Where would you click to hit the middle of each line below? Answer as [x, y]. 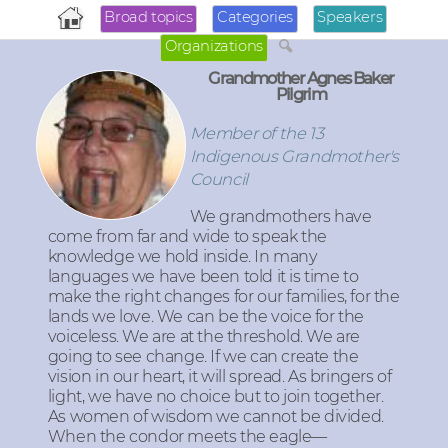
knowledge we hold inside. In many [182, 256]
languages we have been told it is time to [203, 276]
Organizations [213, 46]
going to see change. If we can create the [203, 356]
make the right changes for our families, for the [223, 296]
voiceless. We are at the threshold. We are [204, 336]
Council [218, 179]
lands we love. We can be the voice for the [206, 316]
